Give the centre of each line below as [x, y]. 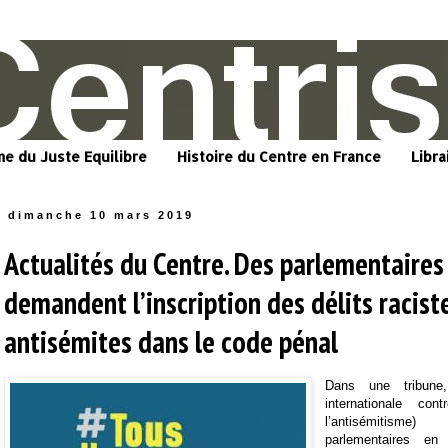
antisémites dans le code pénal [171, 342]
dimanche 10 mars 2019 [101, 215]
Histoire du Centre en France [279, 157]
